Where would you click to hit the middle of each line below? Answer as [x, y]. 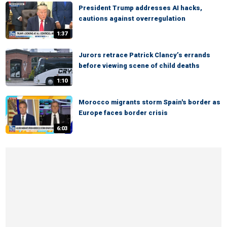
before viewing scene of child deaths [139, 66]
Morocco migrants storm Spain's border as [149, 102]
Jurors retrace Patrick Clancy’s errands [144, 55]
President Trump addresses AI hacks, [140, 8]
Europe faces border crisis [123, 113]
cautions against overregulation [132, 18]
